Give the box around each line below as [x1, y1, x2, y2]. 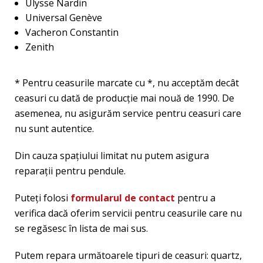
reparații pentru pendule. [15, 164, 126, 177]
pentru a [175, 191, 215, 204]
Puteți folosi [15, 191, 70, 204]
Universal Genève [25, 11, 102, 24]
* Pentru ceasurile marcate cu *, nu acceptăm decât [15, 76, 239, 89]
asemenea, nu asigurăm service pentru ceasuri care [15, 107, 241, 120]
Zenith [25, 41, 54, 53]
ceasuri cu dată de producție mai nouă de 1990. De [15, 92, 234, 104]
